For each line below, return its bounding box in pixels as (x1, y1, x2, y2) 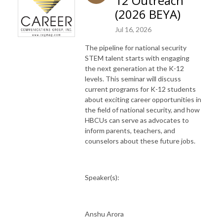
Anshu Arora (85, 209, 124, 218)
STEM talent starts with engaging (85, 53, 189, 62)
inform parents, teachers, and (85, 126, 175, 135)
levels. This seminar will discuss (85, 74, 181, 83)
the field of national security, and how (85, 105, 200, 114)
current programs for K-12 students (85, 84, 196, 93)
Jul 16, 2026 (115, 25, 151, 34)
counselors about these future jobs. (85, 136, 195, 145)
